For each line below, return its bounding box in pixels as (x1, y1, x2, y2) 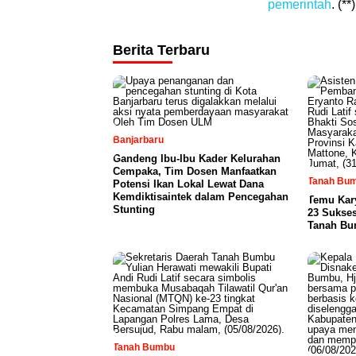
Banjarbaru (113, 134, 164, 145)
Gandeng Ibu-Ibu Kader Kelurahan (113, 153, 281, 164)
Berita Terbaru (113, 42, 210, 58)
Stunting (113, 203, 155, 215)
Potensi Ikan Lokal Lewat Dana (113, 178, 264, 190)
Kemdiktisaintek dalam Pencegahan (113, 191, 288, 203)
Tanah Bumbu (113, 342, 175, 353)
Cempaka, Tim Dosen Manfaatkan (113, 165, 277, 177)
